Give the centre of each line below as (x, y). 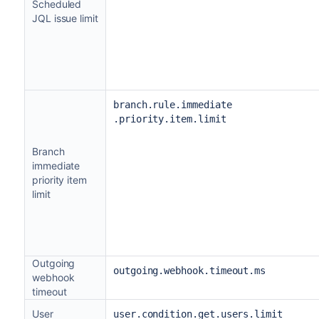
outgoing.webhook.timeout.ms (189, 270)
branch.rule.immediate (172, 104)
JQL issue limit (65, 18)
